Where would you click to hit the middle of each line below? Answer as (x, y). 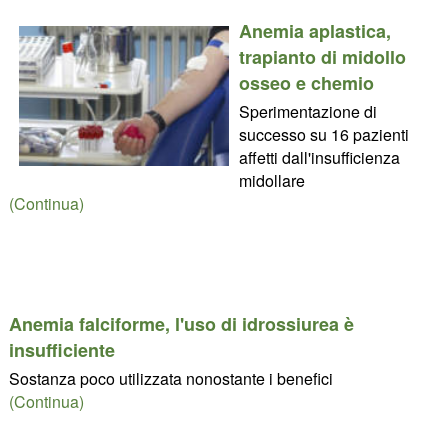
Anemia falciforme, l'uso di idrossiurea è (181, 324)
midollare (271, 181)
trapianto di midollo (322, 57)
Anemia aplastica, (314, 31)
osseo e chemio (306, 83)
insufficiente (61, 350)
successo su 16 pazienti (323, 135)
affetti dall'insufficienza (319, 158)
